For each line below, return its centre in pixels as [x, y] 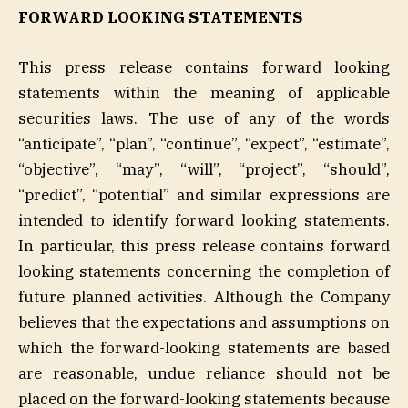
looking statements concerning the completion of [204, 271]
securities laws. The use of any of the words [204, 118]
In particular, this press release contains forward [204, 245]
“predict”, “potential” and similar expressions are [204, 194]
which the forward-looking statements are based [204, 347]
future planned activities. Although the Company [204, 296]
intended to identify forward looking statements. [204, 220]
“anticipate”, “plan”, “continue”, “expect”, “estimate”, [204, 143]
